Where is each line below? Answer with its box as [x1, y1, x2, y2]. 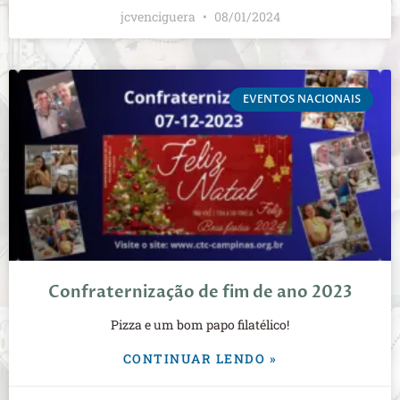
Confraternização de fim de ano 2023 [48, 281, 352, 304]
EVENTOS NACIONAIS [242, 92, 361, 107]
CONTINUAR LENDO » [122, 350, 278, 368]
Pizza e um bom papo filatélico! [111, 316, 289, 334]
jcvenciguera [120, 8, 198, 26]
